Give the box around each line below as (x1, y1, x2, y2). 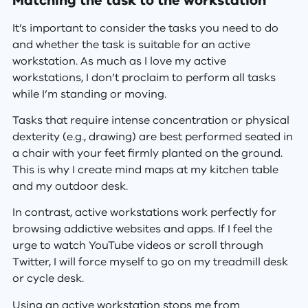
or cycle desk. (12, 271, 84, 287)
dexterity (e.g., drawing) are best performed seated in (12, 129, 293, 144)
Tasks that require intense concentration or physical (12, 112, 289, 128)
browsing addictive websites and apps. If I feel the (12, 221, 272, 237)
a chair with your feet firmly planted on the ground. (12, 145, 283, 161)
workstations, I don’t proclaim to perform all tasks (12, 69, 276, 85)
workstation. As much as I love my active (12, 53, 226, 69)
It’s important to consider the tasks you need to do (12, 20, 278, 36)
